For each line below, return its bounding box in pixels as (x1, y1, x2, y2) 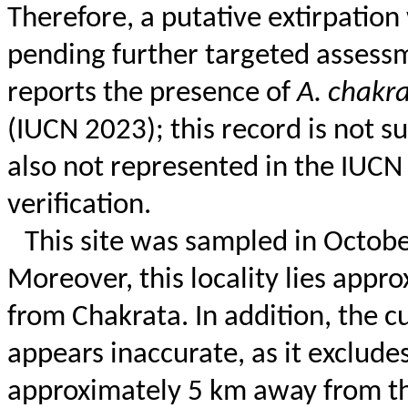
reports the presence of (7, 79, 297, 109)
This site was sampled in (24, 229, 323, 259)
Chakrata (72, 303, 181, 333)
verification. (7, 191, 151, 221)
